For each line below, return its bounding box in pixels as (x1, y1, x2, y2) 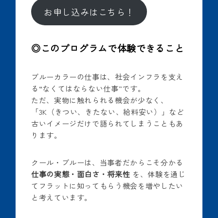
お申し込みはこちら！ (43, 5, 135, 18)
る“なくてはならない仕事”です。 (31, 83, 145, 94)
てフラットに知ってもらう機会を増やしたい (31, 181, 183, 191)
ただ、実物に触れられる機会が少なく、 (31, 95, 168, 106)
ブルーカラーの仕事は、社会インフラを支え (31, 72, 183, 82)
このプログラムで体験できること (40, 41, 184, 55)
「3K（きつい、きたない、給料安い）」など (31, 107, 184, 117)
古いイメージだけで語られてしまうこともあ (31, 118, 183, 129)
